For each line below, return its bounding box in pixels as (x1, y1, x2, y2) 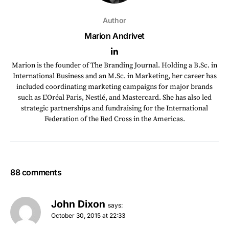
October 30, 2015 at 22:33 (51, 211, 125, 219)
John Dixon (51, 197, 105, 210)
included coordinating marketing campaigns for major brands (16, 82, 213, 91)
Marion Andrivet (84, 30, 145, 41)
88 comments (10, 167, 62, 177)
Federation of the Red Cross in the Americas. (44, 114, 185, 124)
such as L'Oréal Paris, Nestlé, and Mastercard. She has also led (17, 93, 212, 102)
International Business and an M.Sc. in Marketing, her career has (12, 71, 217, 81)
